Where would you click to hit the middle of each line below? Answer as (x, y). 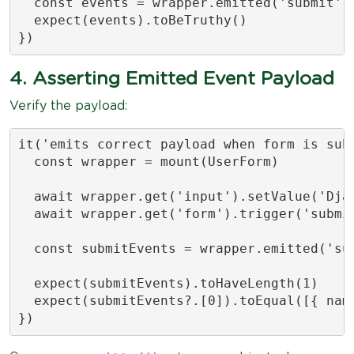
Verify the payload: (68, 105)
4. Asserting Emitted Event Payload (172, 79)
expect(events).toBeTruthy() (132, 20)
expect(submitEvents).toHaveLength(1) (168, 283)
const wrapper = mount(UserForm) (148, 162)
